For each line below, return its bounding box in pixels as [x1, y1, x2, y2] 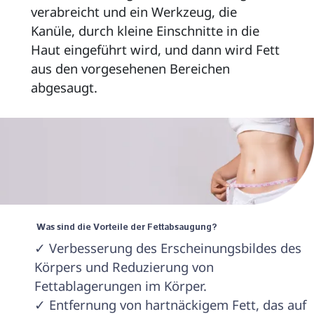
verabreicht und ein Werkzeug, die [30, 2, 240, 20]
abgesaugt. [30, 78, 101, 96]
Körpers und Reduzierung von [34, 258, 217, 276]
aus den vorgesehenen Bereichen [30, 59, 233, 77]
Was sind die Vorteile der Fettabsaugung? [36, 217, 219, 235]
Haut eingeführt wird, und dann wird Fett [30, 40, 283, 58]
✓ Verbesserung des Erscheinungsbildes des [34, 239, 305, 257]
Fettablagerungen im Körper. [34, 277, 207, 295]
